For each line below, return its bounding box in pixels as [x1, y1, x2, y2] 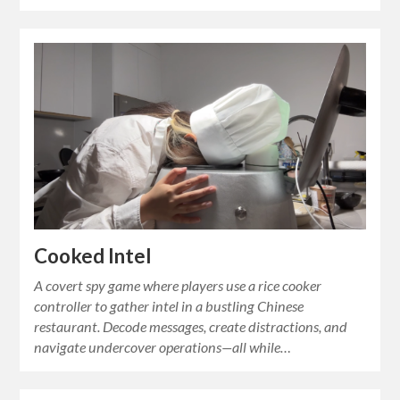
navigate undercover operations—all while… [34, 337, 292, 355]
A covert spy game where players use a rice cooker [34, 276, 322, 294]
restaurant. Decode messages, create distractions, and [34, 317, 348, 335]
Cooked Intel [34, 243, 153, 268]
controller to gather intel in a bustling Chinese [34, 296, 304, 314]
